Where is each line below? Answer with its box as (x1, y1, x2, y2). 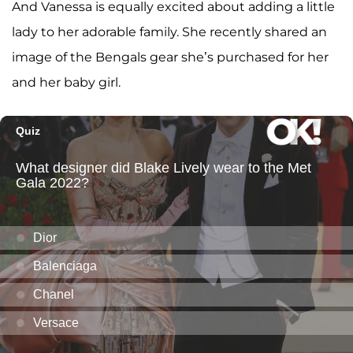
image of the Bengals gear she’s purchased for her (12, 50, 329, 65)
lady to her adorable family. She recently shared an (12, 24, 327, 40)
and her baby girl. (12, 75, 121, 91)
